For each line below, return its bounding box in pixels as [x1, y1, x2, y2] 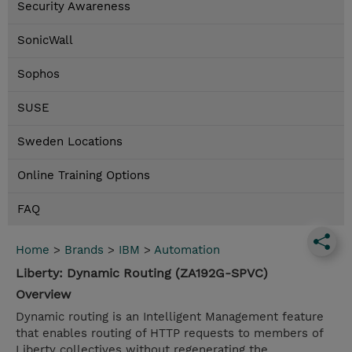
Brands [64, 243, 104, 258]
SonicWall [17, 33, 73, 48]
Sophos [17, 67, 60, 82]
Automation [154, 243, 220, 258]
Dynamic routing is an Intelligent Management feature [16, 310, 324, 324]
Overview [16, 287, 71, 302]
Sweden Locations [17, 134, 123, 149]
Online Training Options [17, 168, 150, 183]
